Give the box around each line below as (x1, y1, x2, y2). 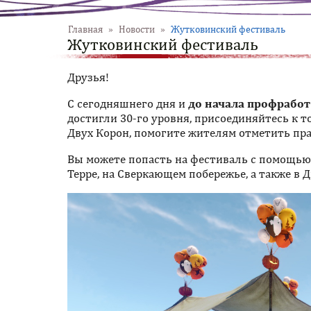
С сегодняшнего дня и (67, 96, 188, 110)
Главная (68, 24, 103, 35)
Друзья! (67, 70, 109, 84)
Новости (119, 24, 155, 35)
